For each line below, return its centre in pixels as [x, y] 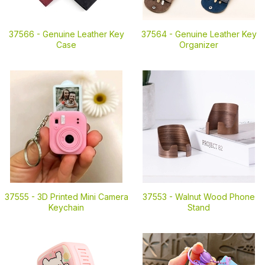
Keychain [66, 207]
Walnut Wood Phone [215, 197]
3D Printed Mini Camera [83, 197]
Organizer [199, 45]
